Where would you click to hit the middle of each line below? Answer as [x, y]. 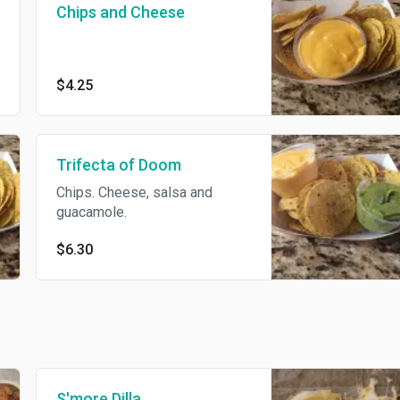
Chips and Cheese [105, 12]
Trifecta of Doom [103, 165]
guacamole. [76, 212]
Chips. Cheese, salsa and [119, 193]
